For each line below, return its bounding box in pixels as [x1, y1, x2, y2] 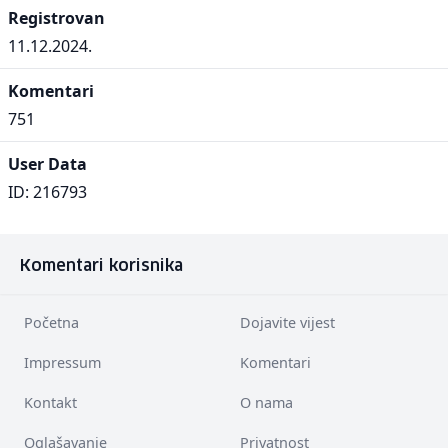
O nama [240, 393, 293, 412]
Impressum [24, 353, 101, 372]
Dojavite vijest [240, 313, 335, 332]
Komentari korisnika [20, 258, 183, 274]
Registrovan [8, 7, 105, 29]
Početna [24, 313, 79, 332]
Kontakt [24, 393, 77, 412]
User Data [8, 153, 87, 175]
